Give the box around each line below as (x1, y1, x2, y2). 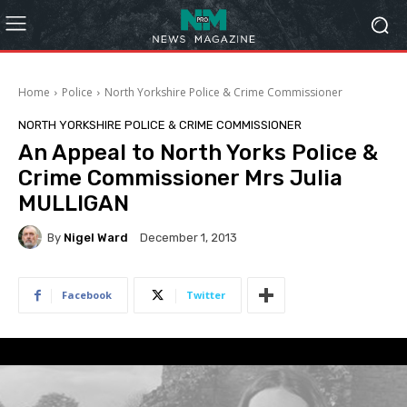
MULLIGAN (18, 191, 129, 216)
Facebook (62, 288, 112, 302)
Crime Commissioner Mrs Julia (18, 165, 342, 191)
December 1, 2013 (140, 231, 237, 245)
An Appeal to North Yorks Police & (18, 140, 378, 165)
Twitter (186, 288, 225, 302)
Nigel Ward (64, 230, 128, 244)
